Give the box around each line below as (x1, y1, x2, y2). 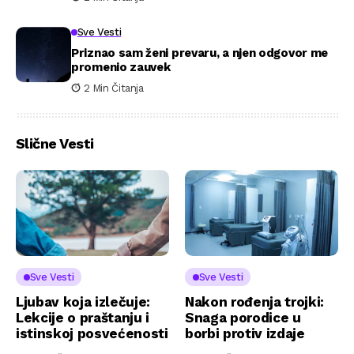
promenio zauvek (71, 60, 171, 75)
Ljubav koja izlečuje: (16, 294, 150, 311)
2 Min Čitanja (83, 82, 144, 95)
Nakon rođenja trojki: (185, 294, 324, 311)
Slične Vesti (16, 135, 94, 153)
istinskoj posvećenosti (16, 326, 168, 342)
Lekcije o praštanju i (16, 310, 149, 326)
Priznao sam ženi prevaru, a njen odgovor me (71, 46, 329, 61)
